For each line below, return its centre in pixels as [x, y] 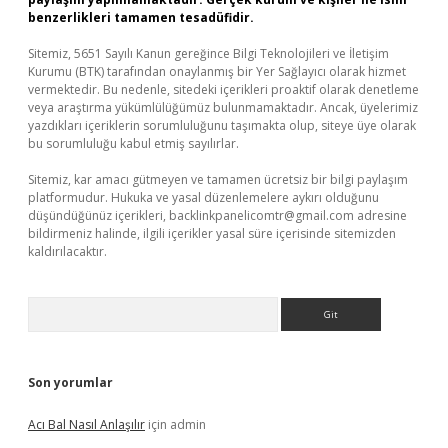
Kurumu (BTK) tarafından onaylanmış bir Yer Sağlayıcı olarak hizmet [217, 71]
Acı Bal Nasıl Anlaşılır [86, 424]
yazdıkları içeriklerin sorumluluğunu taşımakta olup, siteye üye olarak [222, 125]
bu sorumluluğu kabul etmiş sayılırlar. [133, 143]
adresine [380, 215]
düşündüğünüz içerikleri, [98, 215]
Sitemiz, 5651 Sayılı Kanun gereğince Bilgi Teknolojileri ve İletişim [208, 53]
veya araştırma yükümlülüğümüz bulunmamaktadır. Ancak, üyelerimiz [223, 107]
